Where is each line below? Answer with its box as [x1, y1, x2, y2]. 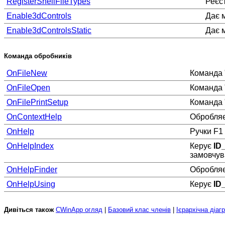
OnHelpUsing [7, 180, 55, 189]
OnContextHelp [7, 113, 62, 122]
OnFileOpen [7, 83, 50, 92]
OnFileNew [7, 69, 47, 78]
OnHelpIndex [7, 142, 54, 151]
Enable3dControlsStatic [7, 26, 91, 35]
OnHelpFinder [7, 165, 57, 174]
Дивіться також [4, 206, 54, 214]
